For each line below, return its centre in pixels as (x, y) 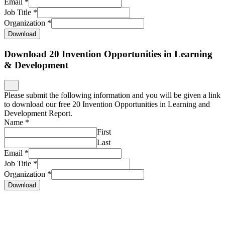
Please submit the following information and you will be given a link (112, 95)
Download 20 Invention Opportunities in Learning (108, 54)
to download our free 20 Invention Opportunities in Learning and (107, 104)
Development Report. (38, 114)
